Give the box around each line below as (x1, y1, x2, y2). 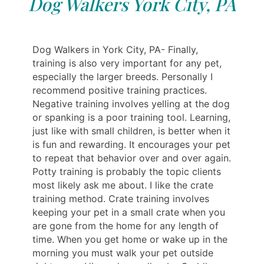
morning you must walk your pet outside (32, 246, 213, 259)
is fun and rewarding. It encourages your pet (32, 138, 230, 150)
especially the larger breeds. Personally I (32, 70, 213, 82)
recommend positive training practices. (32, 84, 207, 96)
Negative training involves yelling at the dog (32, 97, 230, 110)
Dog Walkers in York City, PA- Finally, (32, 43, 198, 55)
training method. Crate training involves (32, 192, 209, 204)
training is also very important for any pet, (32, 57, 222, 69)
